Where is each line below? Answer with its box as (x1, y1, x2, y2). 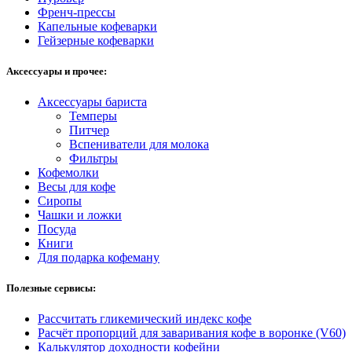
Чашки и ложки (38, 207, 122, 222)
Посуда (38, 222, 76, 236)
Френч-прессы (38, 5, 115, 19)
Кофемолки (38, 165, 99, 179)
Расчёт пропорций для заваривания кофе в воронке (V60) (38, 326, 346, 340)
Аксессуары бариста (38, 94, 147, 108)
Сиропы (38, 193, 82, 207)
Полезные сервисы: (6, 282, 96, 295)
